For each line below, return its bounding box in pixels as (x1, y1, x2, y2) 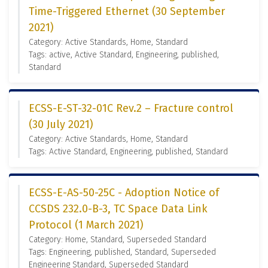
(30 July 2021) (29, 118, 93, 131)
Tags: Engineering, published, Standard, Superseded (29, 247, 216, 257)
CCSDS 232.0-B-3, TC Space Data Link (29, 202, 208, 215)
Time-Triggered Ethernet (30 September (29, 5, 225, 18)
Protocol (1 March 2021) (29, 218, 144, 232)
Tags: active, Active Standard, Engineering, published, (29, 50, 219, 60)
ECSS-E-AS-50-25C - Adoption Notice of (29, 186, 219, 199)
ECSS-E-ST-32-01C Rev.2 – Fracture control (29, 102, 233, 115)
